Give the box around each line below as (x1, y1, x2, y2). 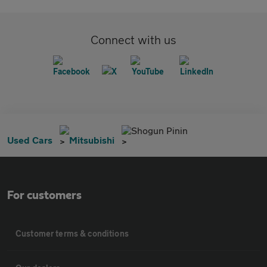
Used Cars (7, 134, 52, 145)
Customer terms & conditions (15, 228, 129, 238)
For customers (7, 190, 82, 201)
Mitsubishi (69, 134, 114, 145)
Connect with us (91, 33, 176, 46)
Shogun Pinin (131, 125, 188, 136)
